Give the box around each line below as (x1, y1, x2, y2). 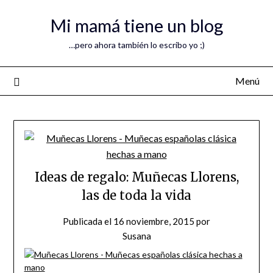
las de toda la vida (82, 188, 191, 204)
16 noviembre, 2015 (113, 216, 194, 227)
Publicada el (63, 216, 113, 227)
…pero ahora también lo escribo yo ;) (68, 40, 205, 50)
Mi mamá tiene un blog (50, 15, 223, 36)
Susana (122, 230, 151, 242)
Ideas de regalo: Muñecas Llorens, (34, 169, 239, 185)
